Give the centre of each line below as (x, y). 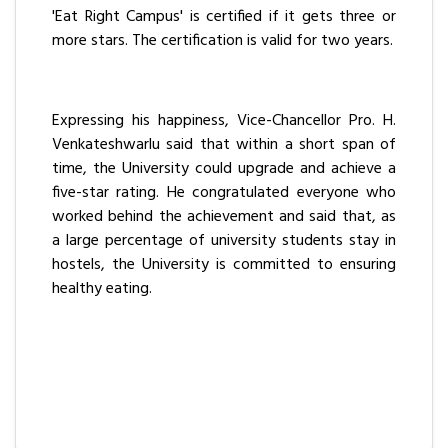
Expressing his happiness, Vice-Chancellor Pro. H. (224, 120)
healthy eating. (102, 288)
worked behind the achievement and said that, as (224, 216)
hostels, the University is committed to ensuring (224, 264)
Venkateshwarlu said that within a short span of (224, 144)
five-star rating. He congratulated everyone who (224, 192)
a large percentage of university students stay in (224, 240)
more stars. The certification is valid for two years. (222, 40)
